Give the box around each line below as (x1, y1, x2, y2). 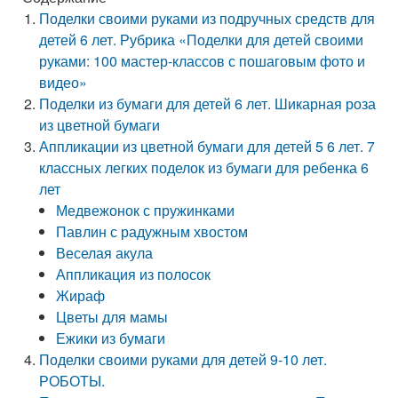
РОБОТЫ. (39, 370, 106, 391)
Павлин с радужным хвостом (56, 221, 249, 242)
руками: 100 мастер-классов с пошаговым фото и (39, 51, 366, 71)
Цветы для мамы (56, 306, 169, 327)
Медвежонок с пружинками (56, 200, 235, 220)
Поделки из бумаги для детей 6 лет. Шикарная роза (39, 93, 377, 114)
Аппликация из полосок (56, 264, 211, 284)
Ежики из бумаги (56, 328, 166, 348)
